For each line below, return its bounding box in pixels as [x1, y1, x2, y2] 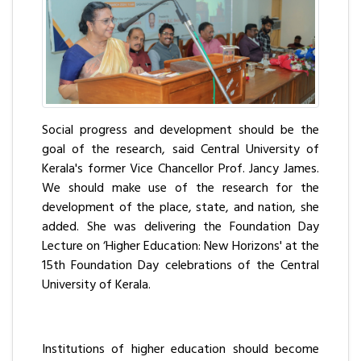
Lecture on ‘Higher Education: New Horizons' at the [42, 236, 319, 258]
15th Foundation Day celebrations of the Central [42, 255, 319, 277]
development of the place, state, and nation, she [42, 197, 319, 219]
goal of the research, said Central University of [42, 139, 319, 161]
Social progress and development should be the [42, 120, 319, 142]
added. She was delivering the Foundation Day [42, 217, 319, 239]
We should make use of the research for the [42, 178, 319, 200]
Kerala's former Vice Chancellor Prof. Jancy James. [42, 159, 319, 180]
